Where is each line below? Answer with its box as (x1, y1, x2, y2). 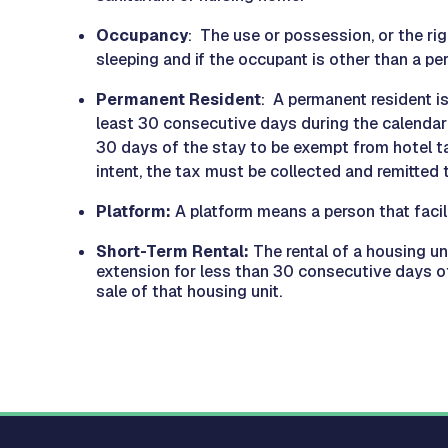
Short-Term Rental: (96, 241, 253, 262)
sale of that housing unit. (96, 281, 282, 302)
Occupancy (96, 25, 188, 46)
